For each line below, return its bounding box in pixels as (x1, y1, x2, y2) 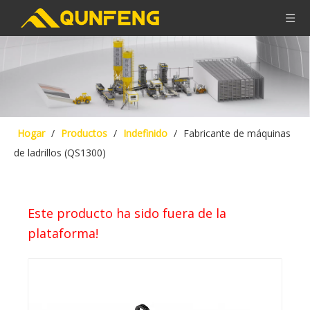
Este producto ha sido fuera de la (28, 204, 226, 221)
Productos (61, 126, 107, 140)
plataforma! (28, 224, 98, 241)
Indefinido (123, 126, 167, 140)
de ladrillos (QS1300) (14, 145, 106, 159)
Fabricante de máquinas (183, 126, 291, 140)
